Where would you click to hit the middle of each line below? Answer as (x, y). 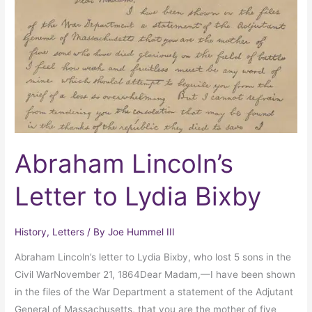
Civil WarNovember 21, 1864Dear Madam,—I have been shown (155, 274)
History (31, 232)
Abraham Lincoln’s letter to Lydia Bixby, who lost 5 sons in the (153, 257)
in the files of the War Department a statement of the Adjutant (154, 291)
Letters (69, 232)
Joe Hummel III (142, 232)
